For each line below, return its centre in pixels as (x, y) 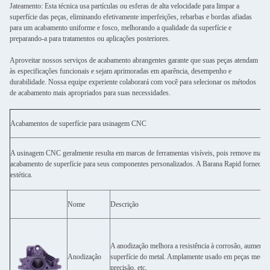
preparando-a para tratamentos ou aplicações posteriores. (90, 39)
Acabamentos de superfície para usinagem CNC (78, 124)
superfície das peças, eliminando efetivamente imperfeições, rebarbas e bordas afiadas (131, 17)
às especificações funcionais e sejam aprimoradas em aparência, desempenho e (121, 71)
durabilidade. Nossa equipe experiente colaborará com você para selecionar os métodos (133, 82)
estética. (21, 175)
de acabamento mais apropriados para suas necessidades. (90, 93)
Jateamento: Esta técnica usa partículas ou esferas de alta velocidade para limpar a (124, 6)
